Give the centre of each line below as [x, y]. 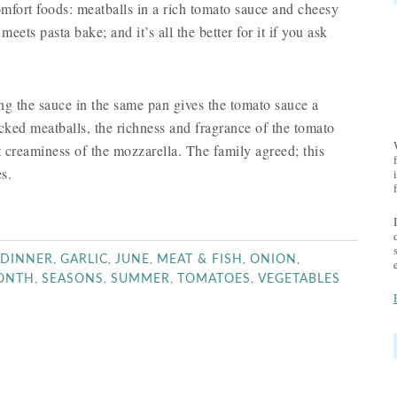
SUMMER [140, 279]
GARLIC [84, 260]
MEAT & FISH [200, 260]
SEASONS [73, 279]
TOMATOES [214, 279]
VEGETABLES [299, 279]
